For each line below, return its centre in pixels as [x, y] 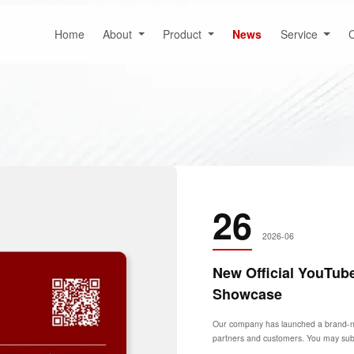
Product [184, 34]
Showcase [248, 294]
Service [300, 34]
